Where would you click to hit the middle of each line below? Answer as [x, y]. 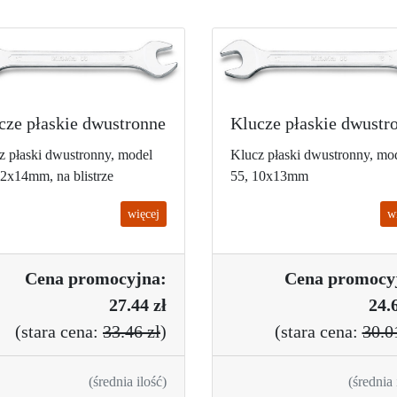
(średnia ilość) [128, 381]
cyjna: [143, 278]
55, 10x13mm [269, 175]
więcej [144, 214]
